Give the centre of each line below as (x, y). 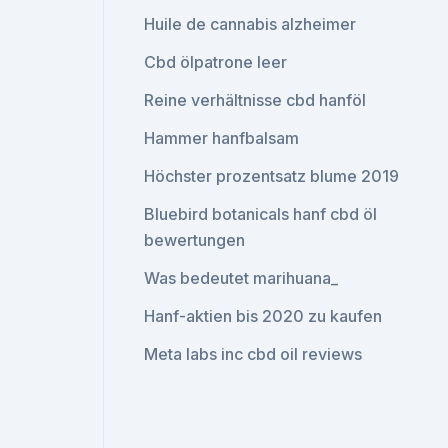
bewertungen (195, 240)
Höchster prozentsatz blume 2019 (272, 176)
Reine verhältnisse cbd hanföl (255, 100)
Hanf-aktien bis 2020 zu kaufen (263, 316)
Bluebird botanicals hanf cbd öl (261, 214)
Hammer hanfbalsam (222, 138)
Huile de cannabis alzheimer (250, 24)
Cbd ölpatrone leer (216, 62)
